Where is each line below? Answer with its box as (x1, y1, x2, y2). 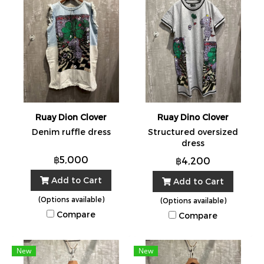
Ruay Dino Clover (157, 112, 229, 122)
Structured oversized (148, 127, 238, 137)
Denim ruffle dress (31, 127, 111, 137)
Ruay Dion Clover (35, 112, 107, 122)
